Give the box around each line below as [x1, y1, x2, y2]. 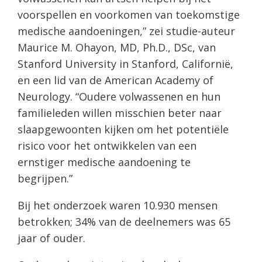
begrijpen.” [18, 171, 73, 185]
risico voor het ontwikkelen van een [18, 138, 196, 153]
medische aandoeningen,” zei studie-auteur [18, 23, 235, 38]
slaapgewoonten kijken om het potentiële [18, 122, 229, 136]
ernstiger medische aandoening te [18, 154, 191, 169]
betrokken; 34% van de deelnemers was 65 [18, 214, 230, 229]
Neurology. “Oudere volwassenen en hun [18, 89, 220, 104]
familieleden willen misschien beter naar [18, 105, 222, 120]
